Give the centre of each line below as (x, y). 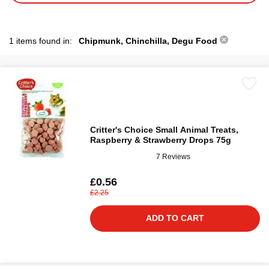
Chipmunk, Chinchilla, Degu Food (149, 41)
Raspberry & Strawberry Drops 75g (161, 140)
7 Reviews (173, 156)
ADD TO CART (175, 218)
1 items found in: (42, 41)
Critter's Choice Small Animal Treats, (164, 130)
